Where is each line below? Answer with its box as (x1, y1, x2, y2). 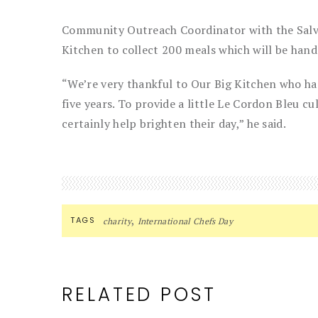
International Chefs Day (137, 216, 233, 226)
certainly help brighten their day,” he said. (62, 116, 287, 131)
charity (102, 216, 131, 226)
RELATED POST (62, 282, 216, 307)
